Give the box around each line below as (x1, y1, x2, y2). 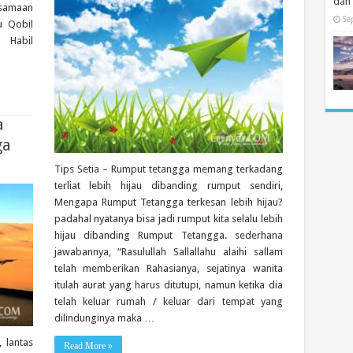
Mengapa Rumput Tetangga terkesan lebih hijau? (54, 195, 283, 208)
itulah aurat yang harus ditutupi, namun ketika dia (54, 278, 283, 291)
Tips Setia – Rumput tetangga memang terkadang (54, 162, 283, 175)
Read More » (63, 340, 113, 351)
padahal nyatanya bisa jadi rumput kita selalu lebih (54, 212, 283, 225)
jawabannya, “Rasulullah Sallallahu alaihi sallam (54, 245, 283, 258)
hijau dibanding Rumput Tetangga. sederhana (54, 229, 283, 241)
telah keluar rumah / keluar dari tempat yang (54, 295, 283, 307)
